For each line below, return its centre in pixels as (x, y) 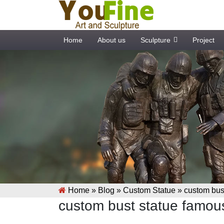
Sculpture (155, 40)
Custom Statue (149, 190)
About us (111, 40)
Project (203, 40)
